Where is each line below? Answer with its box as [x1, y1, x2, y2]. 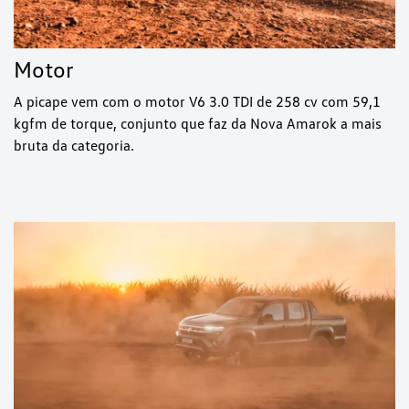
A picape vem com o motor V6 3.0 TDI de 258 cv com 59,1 [14, 91, 381, 110]
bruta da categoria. [14, 135, 134, 154]
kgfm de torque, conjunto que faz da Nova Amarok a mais [14, 113, 382, 132]
